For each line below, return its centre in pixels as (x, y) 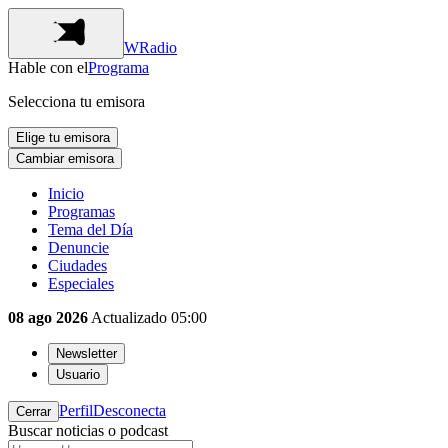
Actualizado (127, 317)
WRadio (150, 47)
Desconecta (129, 410)
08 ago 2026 (48, 317)
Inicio (66, 193)
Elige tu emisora (63, 137)
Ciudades (77, 265)
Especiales (81, 283)
